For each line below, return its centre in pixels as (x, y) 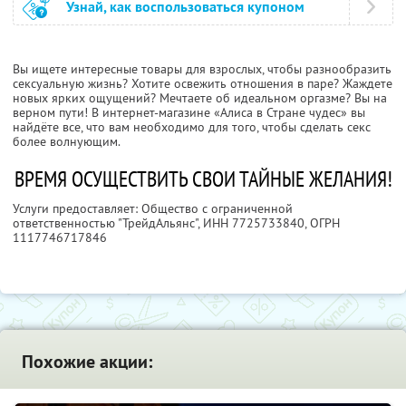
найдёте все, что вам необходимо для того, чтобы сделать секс (192, 126)
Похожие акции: (87, 361)
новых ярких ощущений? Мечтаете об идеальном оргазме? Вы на (200, 97)
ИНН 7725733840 (254, 222)
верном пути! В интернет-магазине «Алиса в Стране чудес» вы (189, 112)
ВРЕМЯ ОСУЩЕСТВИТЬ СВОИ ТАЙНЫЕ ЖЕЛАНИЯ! (203, 179)
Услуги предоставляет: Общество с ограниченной (153, 208)
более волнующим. (67, 141)
